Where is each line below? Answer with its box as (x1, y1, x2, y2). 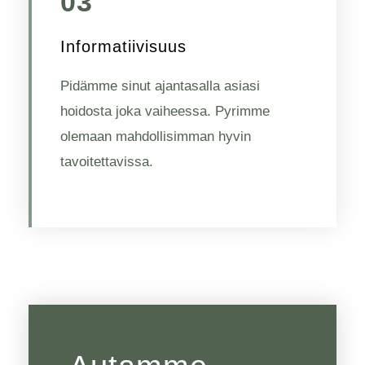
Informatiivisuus (60, 37, 187, 55)
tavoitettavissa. (60, 153, 153, 169)
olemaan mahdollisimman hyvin (60, 128, 251, 144)
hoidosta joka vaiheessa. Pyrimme (60, 103, 270, 119)
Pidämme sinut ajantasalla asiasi (60, 77, 260, 94)
